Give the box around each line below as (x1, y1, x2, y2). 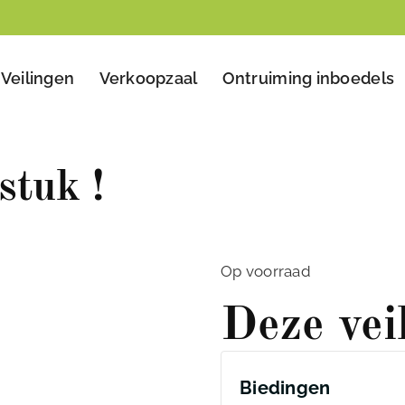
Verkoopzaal (99, 69, 198, 89)
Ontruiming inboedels (221, 69, 395, 89)
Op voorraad (221, 262, 311, 281)
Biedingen (240, 377, 331, 400)
